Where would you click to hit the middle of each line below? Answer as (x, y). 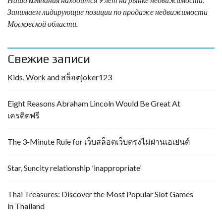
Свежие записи (49, 59)
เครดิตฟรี (24, 115)
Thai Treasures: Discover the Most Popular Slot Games (100, 194)
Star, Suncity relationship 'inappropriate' (75, 168)
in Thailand (26, 206)
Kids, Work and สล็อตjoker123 (60, 77)
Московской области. (43, 24)
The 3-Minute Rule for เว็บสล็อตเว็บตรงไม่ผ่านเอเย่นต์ (99, 142)
